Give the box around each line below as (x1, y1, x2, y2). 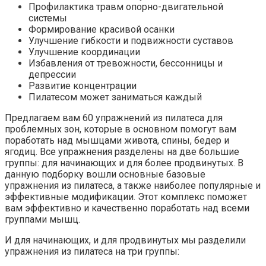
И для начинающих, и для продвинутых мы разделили (5, 234, 246, 246)
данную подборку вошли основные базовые (5, 168, 205, 180)
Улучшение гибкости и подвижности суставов (28, 34, 233, 46)
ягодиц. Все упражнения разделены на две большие (5, 145, 239, 157)
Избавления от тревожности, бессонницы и (28, 57, 223, 69)
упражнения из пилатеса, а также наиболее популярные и (5, 179, 261, 191)
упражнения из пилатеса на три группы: (5, 245, 179, 257)
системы (28, 12, 67, 24)
